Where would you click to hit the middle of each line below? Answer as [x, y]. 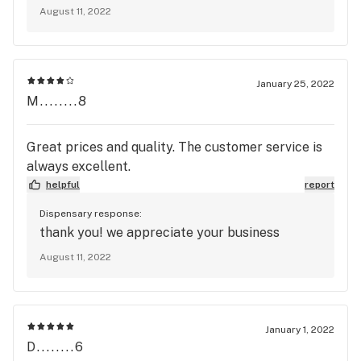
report [320, 184]
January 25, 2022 [295, 83]
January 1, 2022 [300, 329]
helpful [63, 184]
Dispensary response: [91, 213]
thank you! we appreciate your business [160, 232]
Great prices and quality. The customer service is [174, 147]
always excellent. [79, 166]
